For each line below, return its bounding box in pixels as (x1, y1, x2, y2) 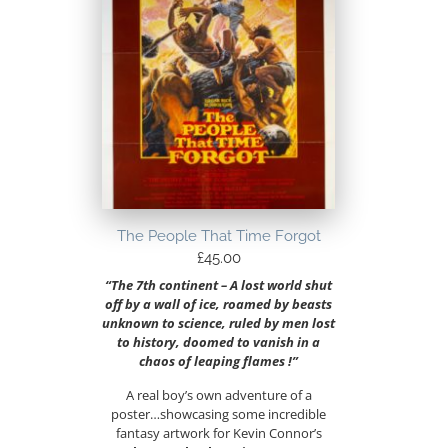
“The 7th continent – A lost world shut (105, 276, 333, 295)
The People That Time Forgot (116, 226, 321, 245)
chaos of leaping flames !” (139, 352, 299, 371)
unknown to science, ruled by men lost (102, 314, 336, 333)
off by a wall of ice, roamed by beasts (105, 295, 333, 314)
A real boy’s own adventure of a (125, 385, 312, 404)
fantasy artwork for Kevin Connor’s (115, 423, 322, 442)
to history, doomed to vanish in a (117, 333, 321, 352)
